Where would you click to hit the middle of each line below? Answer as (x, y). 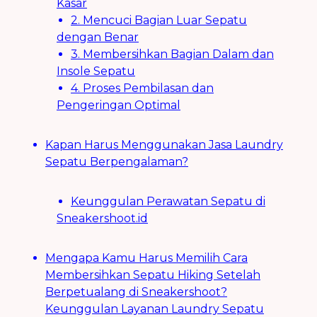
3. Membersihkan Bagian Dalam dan (172, 54)
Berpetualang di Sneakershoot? (136, 292)
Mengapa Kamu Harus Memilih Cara (146, 258)
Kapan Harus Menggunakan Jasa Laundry (164, 145)
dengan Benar (98, 38)
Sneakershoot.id (102, 219)
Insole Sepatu (96, 71)
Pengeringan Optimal (119, 105)
